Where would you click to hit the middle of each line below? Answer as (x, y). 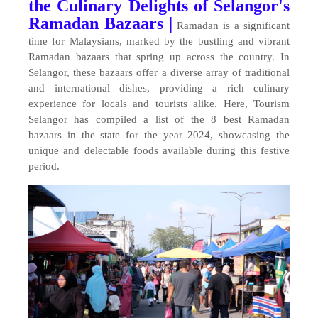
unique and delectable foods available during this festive (159, 150)
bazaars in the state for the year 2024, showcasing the (159, 135)
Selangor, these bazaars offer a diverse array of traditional (159, 72)
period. (45, 166)
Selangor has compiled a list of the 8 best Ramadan (159, 119)
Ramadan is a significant (231, 26)
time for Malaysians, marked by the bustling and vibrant (159, 41)
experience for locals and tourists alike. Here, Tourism (159, 104)
